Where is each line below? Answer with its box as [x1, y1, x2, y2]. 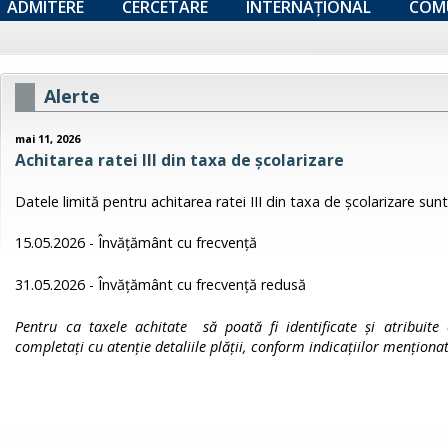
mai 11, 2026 [15, 131, 81, 147]
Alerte [44, 83, 101, 108]
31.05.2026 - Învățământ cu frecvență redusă [15, 274, 307, 294]
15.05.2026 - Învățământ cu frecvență [15, 233, 258, 253]
